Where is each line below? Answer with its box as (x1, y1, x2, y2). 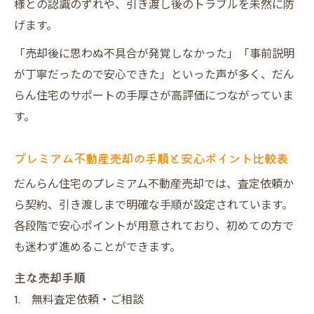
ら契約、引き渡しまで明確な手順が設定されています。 (14, 196, 293, 215)
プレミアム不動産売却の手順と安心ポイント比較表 (14, 149, 288, 167)
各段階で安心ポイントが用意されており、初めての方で (14, 217, 294, 236)
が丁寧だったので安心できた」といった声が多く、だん (14, 66, 294, 85)
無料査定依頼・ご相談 (32, 291, 144, 310)
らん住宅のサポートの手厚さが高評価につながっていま (14, 87, 294, 106)
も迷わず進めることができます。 (14, 238, 181, 257)
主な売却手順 (14, 268, 86, 286)
